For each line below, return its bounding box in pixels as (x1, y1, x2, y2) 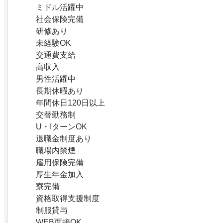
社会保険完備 (36, 14, 84, 23)
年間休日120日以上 (36, 98, 105, 107)
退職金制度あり (36, 134, 92, 143)
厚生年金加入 (36, 170, 84, 179)
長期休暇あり (36, 86, 84, 95)
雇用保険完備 (36, 158, 84, 167)
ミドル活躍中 (36, 2, 84, 11)
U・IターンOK (36, 122, 87, 131)
